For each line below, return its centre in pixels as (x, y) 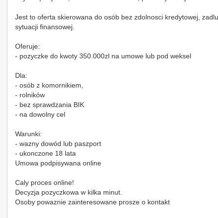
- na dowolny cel (40, 114)
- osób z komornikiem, (49, 85)
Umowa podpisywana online (58, 163)
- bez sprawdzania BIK (50, 104)
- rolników (30, 95)
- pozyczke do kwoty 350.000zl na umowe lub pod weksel (103, 56)
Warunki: (28, 134)
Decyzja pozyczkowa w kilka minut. (69, 192)
